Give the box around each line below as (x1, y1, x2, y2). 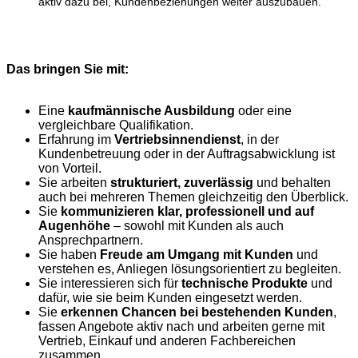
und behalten (253, 175, 331, 189)
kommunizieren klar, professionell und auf (61, 204, 314, 218)
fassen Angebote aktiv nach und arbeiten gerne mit (38, 319, 324, 333)
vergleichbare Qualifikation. (38, 117, 193, 132)
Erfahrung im (38, 132, 114, 146)
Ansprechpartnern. (38, 233, 143, 247)
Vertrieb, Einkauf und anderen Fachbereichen (38, 333, 296, 348)
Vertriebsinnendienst (114, 132, 241, 146)
